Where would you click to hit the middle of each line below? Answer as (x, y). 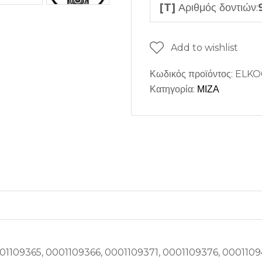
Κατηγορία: (173, 89)
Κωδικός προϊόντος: (192, 74)
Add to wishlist (204, 47)
